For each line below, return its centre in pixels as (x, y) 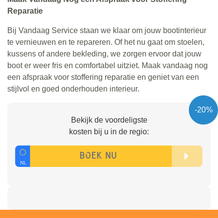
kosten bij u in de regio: (109, 131)
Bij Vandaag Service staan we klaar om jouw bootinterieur (107, 30)
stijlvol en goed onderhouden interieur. (73, 89)
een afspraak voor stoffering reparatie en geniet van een (103, 77)
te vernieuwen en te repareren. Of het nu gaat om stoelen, (106, 42)
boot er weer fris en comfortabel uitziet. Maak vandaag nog (108, 65)
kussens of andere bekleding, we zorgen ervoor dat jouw (104, 54)
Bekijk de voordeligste (109, 120)
